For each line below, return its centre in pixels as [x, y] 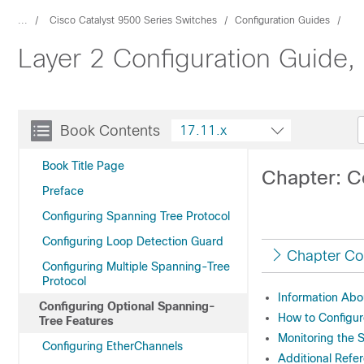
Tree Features [76, 321]
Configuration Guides [282, 20]
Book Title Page [83, 166]
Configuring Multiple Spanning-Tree [136, 266]
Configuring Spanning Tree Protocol [136, 216]
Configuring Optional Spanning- [127, 306]
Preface [63, 191]
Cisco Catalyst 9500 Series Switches [133, 20]
